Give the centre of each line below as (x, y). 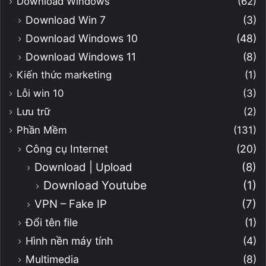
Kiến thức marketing (64, 75)
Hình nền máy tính (69, 241)
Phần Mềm (42, 130)
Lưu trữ (33, 112)
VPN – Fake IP (71, 204)
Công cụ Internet (67, 149)
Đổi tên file (52, 223)
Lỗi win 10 (40, 94)
